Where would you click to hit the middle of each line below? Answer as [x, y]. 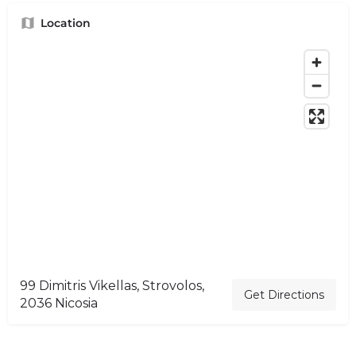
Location [66, 23]
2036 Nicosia [59, 303]
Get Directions [284, 294]
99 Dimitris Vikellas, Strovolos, [112, 285]
